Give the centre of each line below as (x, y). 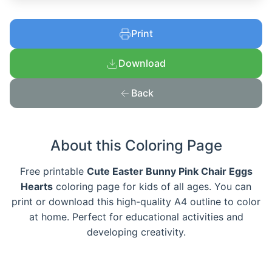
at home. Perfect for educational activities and (136, 217)
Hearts (37, 187)
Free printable (53, 172)
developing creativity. (136, 232)
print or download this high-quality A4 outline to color (136, 202)
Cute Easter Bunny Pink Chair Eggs (169, 172)
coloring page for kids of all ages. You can (152, 187)
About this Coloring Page (136, 146)
